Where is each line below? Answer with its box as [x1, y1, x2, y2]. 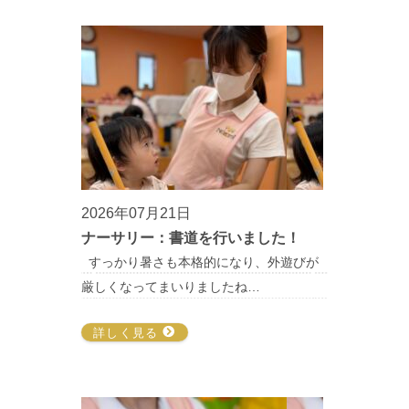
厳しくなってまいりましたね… [81, 279, 260, 295]
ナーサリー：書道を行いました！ [81, 230, 300, 246]
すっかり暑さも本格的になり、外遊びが [81, 255, 319, 270]
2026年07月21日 [81, 205, 191, 222]
